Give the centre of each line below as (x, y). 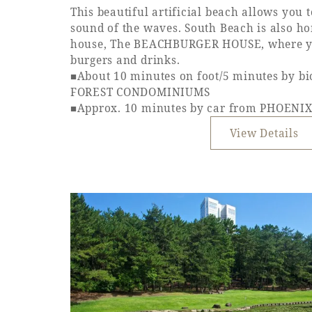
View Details (264, 133)
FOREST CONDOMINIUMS (140, 93)
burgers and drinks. (125, 61)
